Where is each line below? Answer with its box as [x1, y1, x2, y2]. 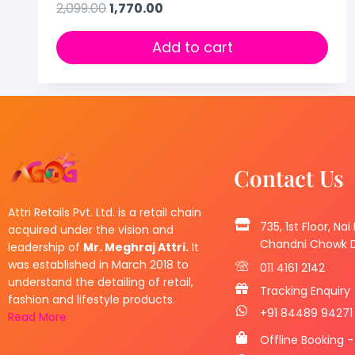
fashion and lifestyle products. [8, 292, 175, 308]
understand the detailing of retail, [8, 274, 193, 291]
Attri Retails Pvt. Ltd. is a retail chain [8, 204, 201, 221]
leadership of [8, 239, 83, 256]
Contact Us [234, 163, 344, 193]
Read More [8, 309, 67, 326]
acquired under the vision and [8, 222, 174, 239]
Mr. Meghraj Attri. [83, 239, 189, 256]
